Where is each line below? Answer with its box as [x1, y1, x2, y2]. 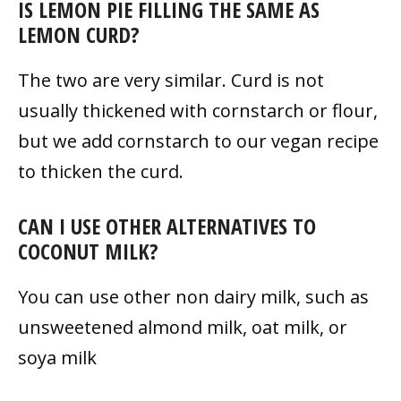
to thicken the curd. [18, 158, 183, 183]
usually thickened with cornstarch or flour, [18, 98, 378, 123]
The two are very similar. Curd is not [18, 67, 324, 92]
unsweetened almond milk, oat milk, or [18, 314, 347, 339]
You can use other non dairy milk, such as [18, 284, 369, 309]
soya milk [18, 345, 97, 370]
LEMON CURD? [18, 19, 140, 49]
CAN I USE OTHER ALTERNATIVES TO [18, 210, 316, 241]
